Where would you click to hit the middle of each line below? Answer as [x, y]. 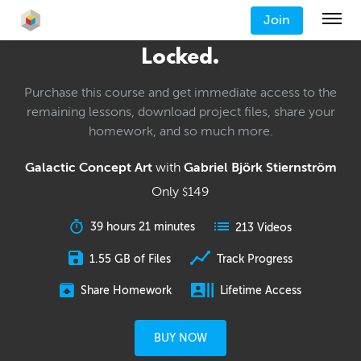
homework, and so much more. [180, 132]
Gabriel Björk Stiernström [260, 168]
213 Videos [263, 227]
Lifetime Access [261, 291]
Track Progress [254, 259]
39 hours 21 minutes [143, 227]
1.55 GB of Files [131, 259]
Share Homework [126, 291]
